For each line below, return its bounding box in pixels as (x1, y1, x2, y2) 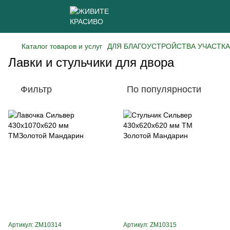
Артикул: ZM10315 (123, 221, 177, 228)
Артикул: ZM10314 (8, 221, 62, 228)
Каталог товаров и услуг (22, 42, 102, 50)
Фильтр (21, 84, 52, 94)
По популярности (127, 84, 201, 94)
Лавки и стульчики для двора (8, 55, 174, 69)
